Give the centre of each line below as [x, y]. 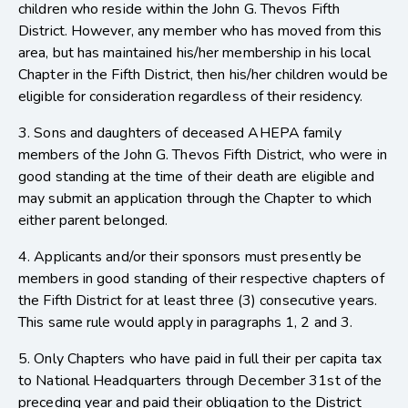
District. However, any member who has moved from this [200, 31]
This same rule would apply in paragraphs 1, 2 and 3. [186, 323]
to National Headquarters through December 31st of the [200, 381]
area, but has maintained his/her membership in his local [194, 53]
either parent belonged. [93, 221]
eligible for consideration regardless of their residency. [190, 97]
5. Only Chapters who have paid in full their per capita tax [200, 359]
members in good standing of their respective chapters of [201, 279]
